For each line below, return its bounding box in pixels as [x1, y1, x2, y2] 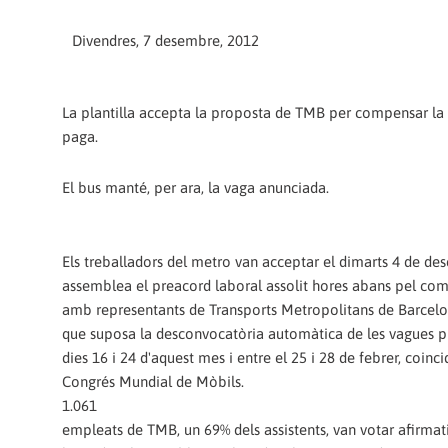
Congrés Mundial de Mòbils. [62, 372, 244, 390]
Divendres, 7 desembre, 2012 [72, 32, 259, 50]
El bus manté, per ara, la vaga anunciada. [62, 178, 329, 196]
